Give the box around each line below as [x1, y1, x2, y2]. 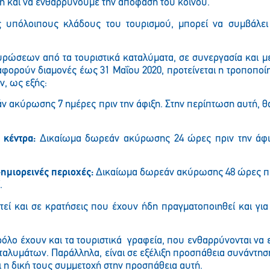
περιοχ [51, 167, 81, 179]
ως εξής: [10, 78, 47, 90]
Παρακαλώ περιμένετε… [81, 13, 189, 25]
